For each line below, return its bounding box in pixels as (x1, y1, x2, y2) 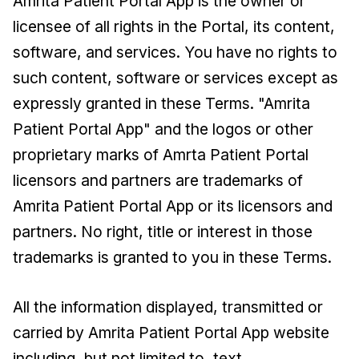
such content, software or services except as (13, 68, 338, 87)
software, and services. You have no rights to (13, 42, 337, 62)
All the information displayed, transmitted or (13, 297, 323, 317)
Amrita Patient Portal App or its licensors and (13, 196, 333, 216)
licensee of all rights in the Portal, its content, (13, 17, 335, 36)
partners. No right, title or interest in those (13, 222, 313, 241)
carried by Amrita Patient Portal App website (13, 323, 329, 342)
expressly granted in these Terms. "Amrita (13, 94, 310, 113)
